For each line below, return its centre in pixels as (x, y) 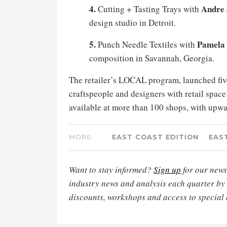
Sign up (167, 169)
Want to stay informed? (111, 169)
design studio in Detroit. (133, 23)
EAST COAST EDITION (156, 137)
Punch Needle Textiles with (146, 44)
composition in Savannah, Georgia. (152, 58)
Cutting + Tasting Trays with (148, 9)
